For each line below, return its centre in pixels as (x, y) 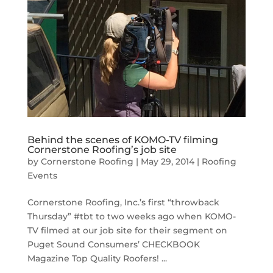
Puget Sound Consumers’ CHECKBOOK (113, 245)
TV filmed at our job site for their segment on (127, 231)
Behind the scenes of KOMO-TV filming (122, 140)
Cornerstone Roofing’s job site (102, 150)
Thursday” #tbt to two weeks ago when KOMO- (131, 217)
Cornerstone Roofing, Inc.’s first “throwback (123, 203)
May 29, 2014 (167, 162)
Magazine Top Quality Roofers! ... (97, 259)
